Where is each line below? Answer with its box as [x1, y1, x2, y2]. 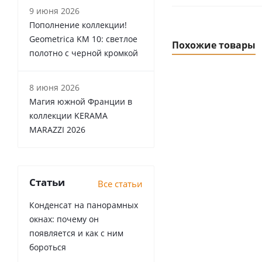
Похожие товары [172, 39, 256, 51]
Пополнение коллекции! [29, 19, 127, 30]
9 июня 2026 [29, 5, 80, 16]
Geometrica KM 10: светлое [29, 33, 137, 44]
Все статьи [98, 178, 143, 189]
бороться [29, 242, 66, 253]
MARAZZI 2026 [29, 124, 85, 135]
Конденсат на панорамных [29, 199, 138, 211]
